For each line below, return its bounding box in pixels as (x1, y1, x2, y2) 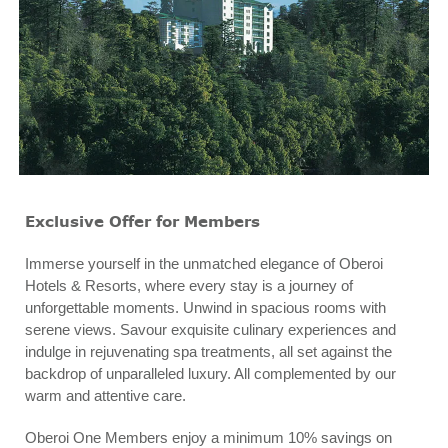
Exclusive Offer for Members (25, 210, 261, 232)
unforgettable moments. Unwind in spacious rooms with (25, 298, 387, 316)
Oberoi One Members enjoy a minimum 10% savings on (25, 428, 393, 446)
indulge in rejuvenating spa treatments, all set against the (25, 342, 393, 360)
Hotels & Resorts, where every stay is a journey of (25, 276, 354, 294)
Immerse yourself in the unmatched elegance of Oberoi (25, 254, 384, 272)
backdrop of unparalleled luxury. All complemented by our (25, 364, 397, 382)
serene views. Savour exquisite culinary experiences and (25, 320, 397, 338)
